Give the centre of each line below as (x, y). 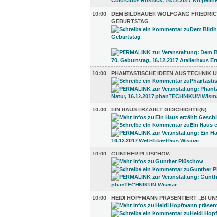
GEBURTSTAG (130, 21)
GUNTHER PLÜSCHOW (141, 154)
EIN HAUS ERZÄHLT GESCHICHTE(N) (159, 109)
